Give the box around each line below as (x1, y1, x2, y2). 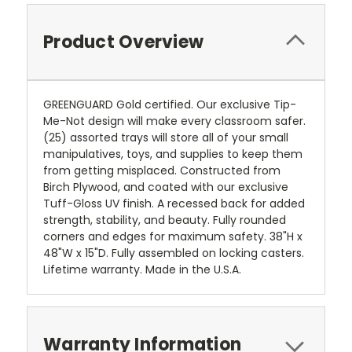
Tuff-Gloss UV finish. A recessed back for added (43, 196, 305, 212)
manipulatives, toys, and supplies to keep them (43, 146, 302, 163)
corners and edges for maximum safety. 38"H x (43, 229, 302, 245)
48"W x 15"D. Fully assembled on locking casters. (43, 245, 304, 262)
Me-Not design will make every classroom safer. (43, 113, 306, 130)
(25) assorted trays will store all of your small (43, 130, 288, 146)
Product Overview (43, 30, 203, 55)
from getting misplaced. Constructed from (43, 163, 280, 179)
